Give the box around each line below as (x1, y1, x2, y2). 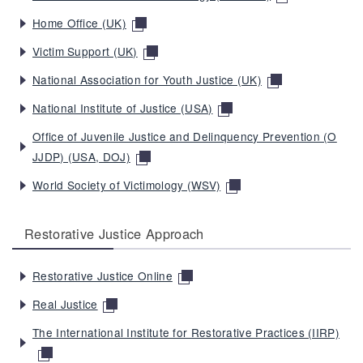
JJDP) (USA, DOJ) (32, 147, 130, 164)
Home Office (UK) (32, 14, 126, 31)
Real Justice (32, 295, 98, 312)
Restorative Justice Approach (24, 223, 204, 243)
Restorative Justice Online (32, 267, 173, 284)
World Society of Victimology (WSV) (32, 176, 221, 193)
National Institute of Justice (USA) (32, 99, 213, 116)
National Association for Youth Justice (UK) (32, 70, 262, 88)
